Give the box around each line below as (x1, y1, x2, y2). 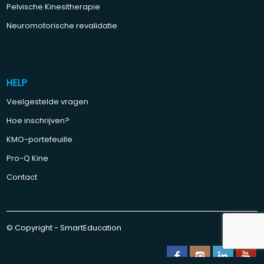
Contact (6, 171, 38, 183)
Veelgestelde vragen (6, 96, 89, 108)
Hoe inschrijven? (6, 115, 70, 127)
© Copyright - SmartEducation (6, 222, 122, 234)
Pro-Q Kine (6, 153, 49, 164)
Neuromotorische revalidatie (6, 19, 118, 31)
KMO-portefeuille (6, 134, 73, 146)
